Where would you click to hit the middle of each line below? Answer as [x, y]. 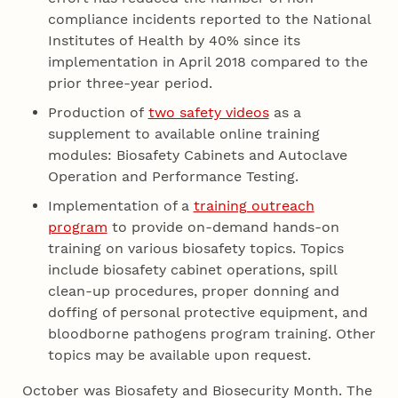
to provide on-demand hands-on [223, 227]
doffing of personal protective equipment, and [207, 313]
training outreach [254, 206]
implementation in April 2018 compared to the [207, 62]
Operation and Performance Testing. [175, 177]
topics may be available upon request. [183, 355]
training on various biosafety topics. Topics [195, 249]
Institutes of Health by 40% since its [174, 41]
